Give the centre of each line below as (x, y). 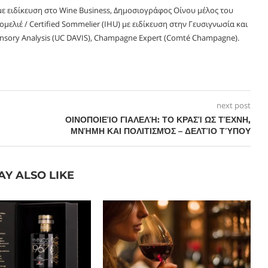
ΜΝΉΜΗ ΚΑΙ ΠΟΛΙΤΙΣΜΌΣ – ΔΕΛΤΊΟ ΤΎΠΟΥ (160, 131)
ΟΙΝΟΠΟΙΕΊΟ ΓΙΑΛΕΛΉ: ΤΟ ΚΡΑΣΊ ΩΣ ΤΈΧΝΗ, (158, 119)
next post (233, 105)
